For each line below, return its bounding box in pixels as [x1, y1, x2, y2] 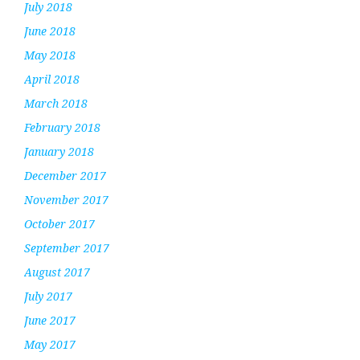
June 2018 [24, 22, 76, 39]
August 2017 [24, 264, 90, 280]
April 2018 [24, 71, 80, 87]
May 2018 [24, 47, 76, 63]
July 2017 [24, 288, 72, 304]
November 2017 [24, 191, 108, 207]
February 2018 [24, 119, 100, 135]
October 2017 [24, 215, 95, 231]
